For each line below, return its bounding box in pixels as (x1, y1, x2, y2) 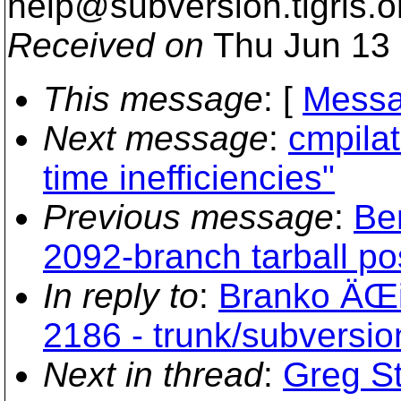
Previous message (43, 198, 334, 236)
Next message (43, 119, 269, 158)
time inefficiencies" (43, 158, 335, 197)
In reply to (43, 277, 199, 315)
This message (43, 80, 263, 118)
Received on (7, 26, 204, 64)
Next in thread (43, 355, 263, 394)
